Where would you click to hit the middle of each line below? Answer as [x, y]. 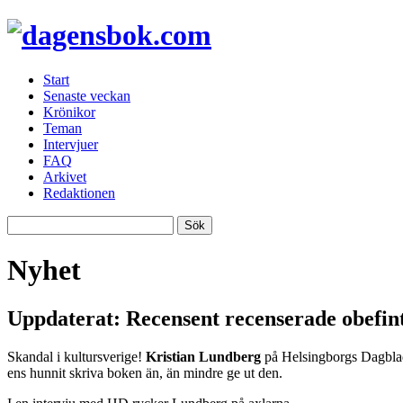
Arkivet [65, 176]
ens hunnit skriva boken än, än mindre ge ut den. [145, 372]
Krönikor [69, 112]
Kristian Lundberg [203, 356]
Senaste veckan [87, 95]
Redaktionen [79, 193]
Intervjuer [71, 144]
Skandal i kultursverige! [76, 356]
